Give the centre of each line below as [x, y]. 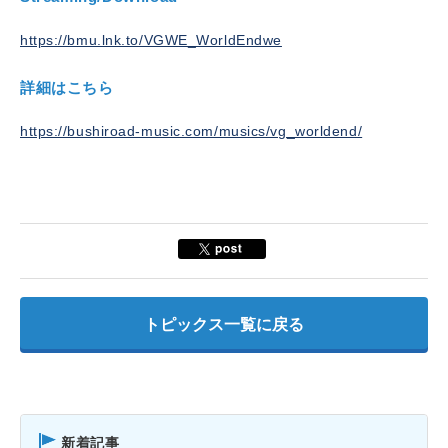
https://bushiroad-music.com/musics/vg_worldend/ [191, 131]
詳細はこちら [67, 87]
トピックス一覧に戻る [224, 324]
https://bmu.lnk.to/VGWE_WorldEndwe [151, 40]
